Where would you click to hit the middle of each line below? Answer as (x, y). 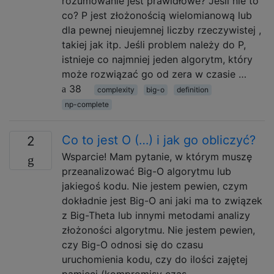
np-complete (87, 104)
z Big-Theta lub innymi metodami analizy (156, 215)
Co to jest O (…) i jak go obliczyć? (159, 140)
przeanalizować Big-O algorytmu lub (146, 171)
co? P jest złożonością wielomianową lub (157, 15)
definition (192, 90)
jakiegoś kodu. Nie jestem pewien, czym (155, 186)
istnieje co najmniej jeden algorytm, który (157, 59)
